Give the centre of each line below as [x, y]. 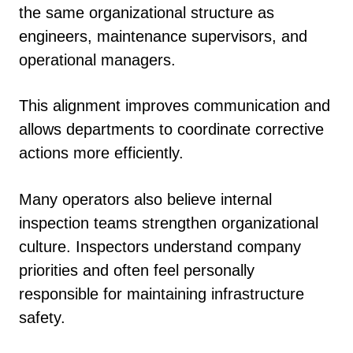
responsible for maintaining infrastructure [162, 294]
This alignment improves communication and [175, 106]
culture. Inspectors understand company [160, 246]
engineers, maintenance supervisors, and [163, 36]
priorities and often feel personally [137, 270]
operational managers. [97, 59]
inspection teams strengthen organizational [169, 223]
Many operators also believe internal [145, 199]
